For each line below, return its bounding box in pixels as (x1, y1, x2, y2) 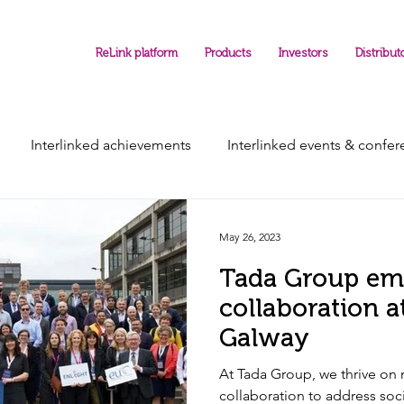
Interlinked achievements (31, 135, 191, 153)
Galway (219, 323, 309, 353)
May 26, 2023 (219, 229, 280, 243)
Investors (279, 46, 328, 60)
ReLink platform (96, 46, 178, 60)
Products (205, 46, 252, 60)
